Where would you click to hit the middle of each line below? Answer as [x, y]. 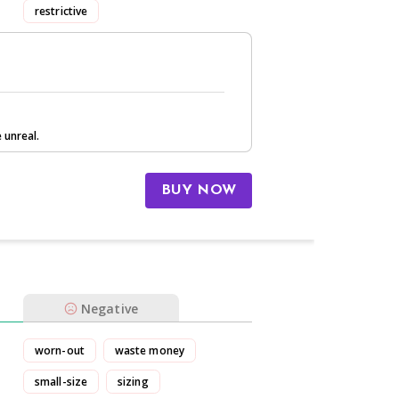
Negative [110, 308]
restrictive [61, 11]
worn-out [60, 350]
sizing [133, 381]
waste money [149, 350]
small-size [61, 381]
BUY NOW [198, 191]
